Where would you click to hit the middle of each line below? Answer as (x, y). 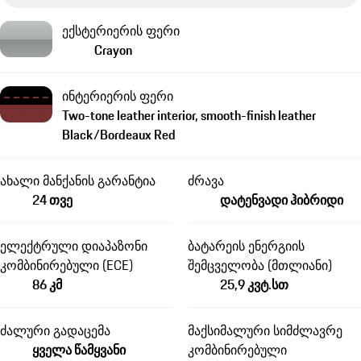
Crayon (113, 50)
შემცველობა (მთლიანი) (259, 266)
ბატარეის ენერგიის (246, 246)
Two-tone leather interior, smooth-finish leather (189, 116)
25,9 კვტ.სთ (254, 285)
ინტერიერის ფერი (118, 96)
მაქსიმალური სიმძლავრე (265, 331)
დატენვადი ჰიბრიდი (281, 200)
